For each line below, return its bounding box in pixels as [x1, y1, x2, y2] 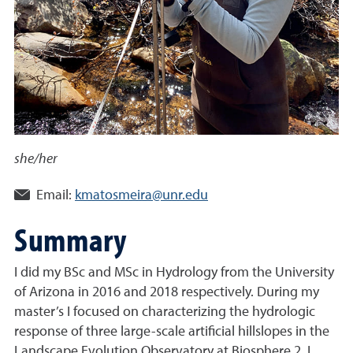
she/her [14, 152, 58, 166]
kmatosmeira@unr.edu [75, 188, 208, 203]
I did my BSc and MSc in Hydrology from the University [14, 266, 334, 280]
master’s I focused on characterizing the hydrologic [14, 305, 315, 319]
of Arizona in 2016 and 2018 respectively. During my [14, 285, 319, 299]
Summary [14, 217, 126, 260]
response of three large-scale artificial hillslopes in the [14, 325, 329, 339]
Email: [36, 188, 72, 203]
